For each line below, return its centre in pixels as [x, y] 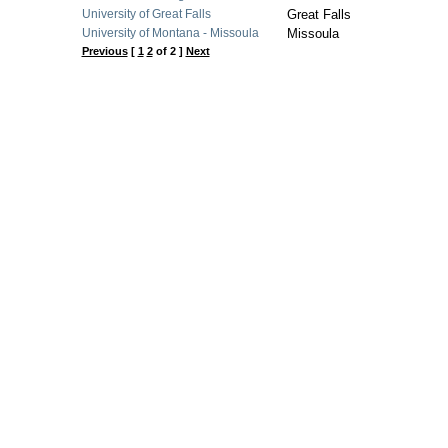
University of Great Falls [146, 14]
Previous [104, 51]
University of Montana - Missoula [170, 33]
